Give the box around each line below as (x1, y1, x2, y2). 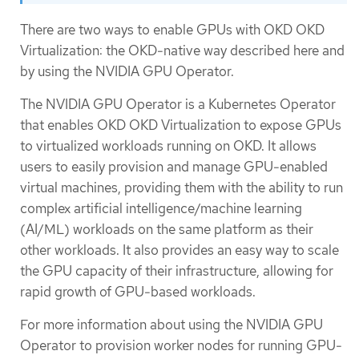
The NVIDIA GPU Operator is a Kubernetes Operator (20, 95, 336, 114)
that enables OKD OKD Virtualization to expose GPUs (20, 116, 341, 135)
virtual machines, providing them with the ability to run (20, 179, 343, 197)
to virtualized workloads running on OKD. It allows (20, 137, 317, 155)
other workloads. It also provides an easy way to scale (20, 241, 339, 260)
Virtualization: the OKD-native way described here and (20, 41, 345, 59)
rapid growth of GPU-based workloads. (20, 283, 256, 301)
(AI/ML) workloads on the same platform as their (20, 220, 313, 239)
